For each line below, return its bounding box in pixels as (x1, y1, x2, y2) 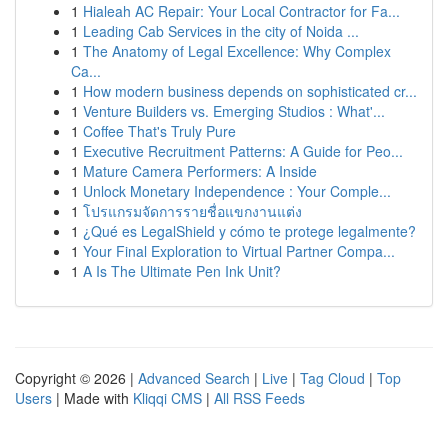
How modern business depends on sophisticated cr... (83, 81, 417, 101)
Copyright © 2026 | (15, 368, 138, 388)
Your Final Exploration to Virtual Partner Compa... (83, 241, 395, 261)
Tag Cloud (300, 368, 365, 388)
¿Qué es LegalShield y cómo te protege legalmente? (83, 221, 416, 241)
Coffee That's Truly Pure (83, 121, 236, 141)
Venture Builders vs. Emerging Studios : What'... (83, 101, 385, 121)
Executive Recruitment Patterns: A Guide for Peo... (83, 141, 403, 161)
